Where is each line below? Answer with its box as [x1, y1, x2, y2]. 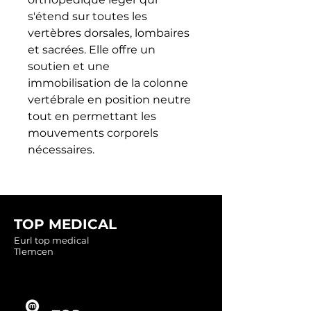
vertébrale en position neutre [28, 92, 191, 106]
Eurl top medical [14, 234, 90, 246]
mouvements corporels [28, 126, 158, 140]
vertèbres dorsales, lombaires [28, 26, 190, 40]
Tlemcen [14, 245, 53, 257]
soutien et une [28, 59, 110, 73]
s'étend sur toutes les [28, 9, 147, 23]
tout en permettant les [28, 109, 156, 123]
